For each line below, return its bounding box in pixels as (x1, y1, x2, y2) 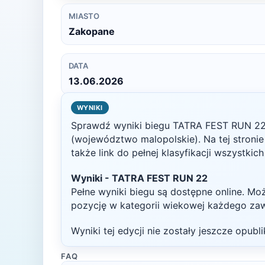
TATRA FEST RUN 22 (112, 172, 208, 184)
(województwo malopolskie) (71, 133, 198, 145)
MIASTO (69, 11, 99, 21)
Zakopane (69, 25, 115, 37)
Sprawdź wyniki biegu (71, 119, 173, 131)
